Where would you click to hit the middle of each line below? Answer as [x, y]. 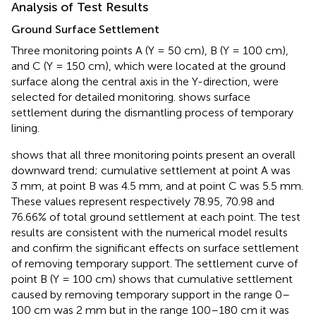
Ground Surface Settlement [85, 29]
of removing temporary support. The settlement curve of [154, 263]
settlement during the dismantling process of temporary [152, 112]
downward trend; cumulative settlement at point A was [151, 170]
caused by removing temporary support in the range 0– [151, 294]
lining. [25, 128]
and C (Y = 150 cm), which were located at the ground [148, 66]
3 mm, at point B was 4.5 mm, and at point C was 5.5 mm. [157, 186]
